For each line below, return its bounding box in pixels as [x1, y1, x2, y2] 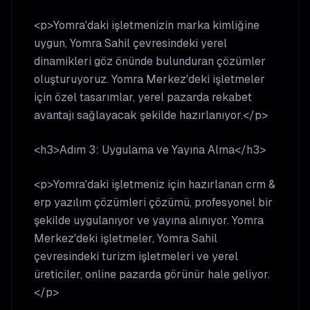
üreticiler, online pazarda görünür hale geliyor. [34, 267, 270, 282]
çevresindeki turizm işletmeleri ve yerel [34, 249, 238, 264]
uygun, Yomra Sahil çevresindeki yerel [34, 36, 227, 51]
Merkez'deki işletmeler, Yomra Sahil [34, 231, 217, 246]
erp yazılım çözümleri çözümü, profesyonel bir [34, 195, 273, 210]
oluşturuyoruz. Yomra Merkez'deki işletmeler [34, 72, 265, 86]
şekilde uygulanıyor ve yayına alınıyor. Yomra [34, 213, 264, 228]
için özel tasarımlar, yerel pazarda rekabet [34, 90, 252, 104]
